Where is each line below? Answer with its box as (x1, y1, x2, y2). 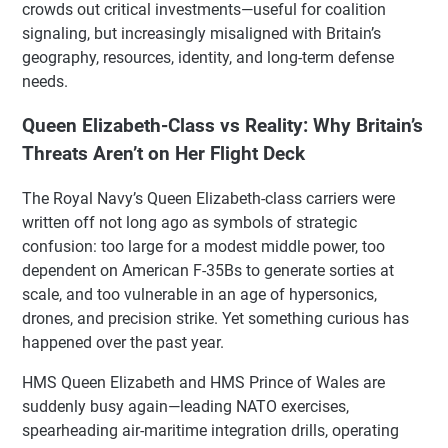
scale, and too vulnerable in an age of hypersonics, (22, 285, 377, 305)
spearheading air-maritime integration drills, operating (22, 421, 399, 441)
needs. (22, 71, 68, 91)
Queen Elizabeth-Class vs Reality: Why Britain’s (22, 115, 423, 138)
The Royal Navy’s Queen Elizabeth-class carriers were (22, 189, 395, 209)
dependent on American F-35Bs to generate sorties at (22, 261, 394, 281)
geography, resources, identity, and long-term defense (22, 47, 394, 67)
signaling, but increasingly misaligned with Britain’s (22, 23, 381, 43)
